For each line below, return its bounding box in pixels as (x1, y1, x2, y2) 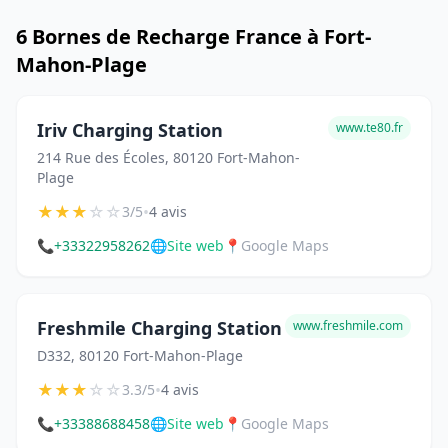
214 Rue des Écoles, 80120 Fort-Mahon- (37, 148, 300, 167)
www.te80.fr (336, 119, 403, 136)
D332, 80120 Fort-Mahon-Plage (37, 346, 243, 365)
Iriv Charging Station (37, 118, 223, 142)
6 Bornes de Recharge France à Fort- (16, 23, 371, 50)
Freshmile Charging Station (37, 316, 282, 340)
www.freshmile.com (293, 317, 403, 334)
